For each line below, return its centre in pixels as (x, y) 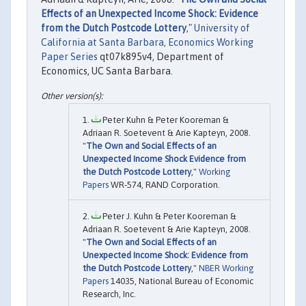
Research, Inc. (109, 294)
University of (222, 28)
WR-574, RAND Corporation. (164, 184)
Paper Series (69, 57)
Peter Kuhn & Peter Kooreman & (165, 120)
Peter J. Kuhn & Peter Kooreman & (168, 216)
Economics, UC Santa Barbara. (107, 71)
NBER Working (226, 268)
